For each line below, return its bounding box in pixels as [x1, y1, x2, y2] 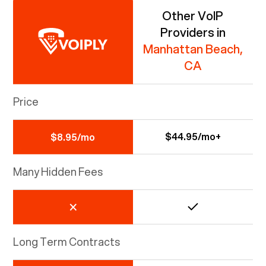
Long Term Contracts [13, 233, 121, 249]
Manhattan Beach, [142, 40, 243, 58]
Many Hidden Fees [13, 163, 103, 179]
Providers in [160, 23, 226, 41]
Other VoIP [162, 7, 224, 24]
